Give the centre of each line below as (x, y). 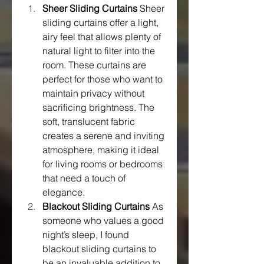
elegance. (64, 192)
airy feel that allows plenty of (102, 36)
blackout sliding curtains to (99, 248)
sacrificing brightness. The (98, 107)
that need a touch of (84, 178)
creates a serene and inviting (103, 135)
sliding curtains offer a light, (100, 22)
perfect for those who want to (103, 79)
